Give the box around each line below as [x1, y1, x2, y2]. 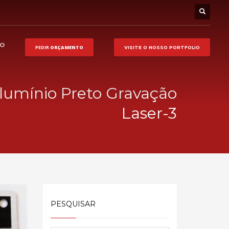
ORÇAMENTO [49, 43, 83, 51]
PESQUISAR [50, 199, 96, 209]
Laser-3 [122, 104, 177, 123]
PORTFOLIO [168, 44, 200, 50]
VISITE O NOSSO [124, 44, 168, 50]
